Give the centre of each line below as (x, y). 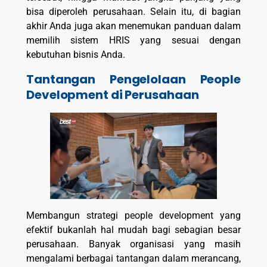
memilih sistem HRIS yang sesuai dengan (133, 40)
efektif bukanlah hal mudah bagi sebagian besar (133, 230)
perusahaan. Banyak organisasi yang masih (133, 244)
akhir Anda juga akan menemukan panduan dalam (133, 26)
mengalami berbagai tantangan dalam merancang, (133, 259)
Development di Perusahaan (113, 95)
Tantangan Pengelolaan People (133, 80)
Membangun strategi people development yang (133, 216)
